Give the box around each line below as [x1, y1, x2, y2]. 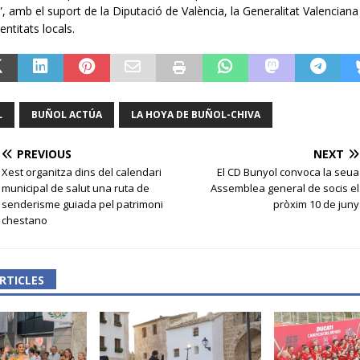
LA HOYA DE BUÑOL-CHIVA [130, 107, 260, 121]
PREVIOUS [16, 145, 72, 162]
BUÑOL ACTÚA [31, 107, 102, 121]
